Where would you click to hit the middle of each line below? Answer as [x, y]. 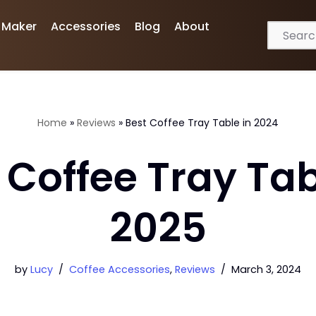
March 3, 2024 [266, 269]
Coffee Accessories [120, 269]
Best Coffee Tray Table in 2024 [202, 123]
